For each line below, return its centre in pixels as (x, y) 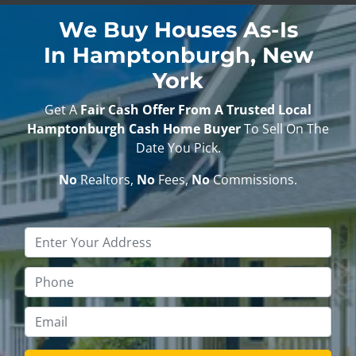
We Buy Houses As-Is (178, 29)
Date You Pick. (178, 147)
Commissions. (253, 179)
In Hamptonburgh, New (178, 55)
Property (205, 236)
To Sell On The (285, 128)
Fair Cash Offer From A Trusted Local (196, 109)
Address (203, 255)
